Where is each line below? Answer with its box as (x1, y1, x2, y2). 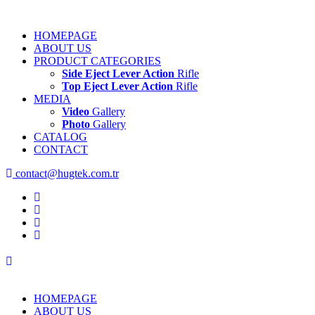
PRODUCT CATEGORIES (34, 55, 161, 67)
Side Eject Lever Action (62, 67, 174, 79)
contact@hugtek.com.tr (13, 167, 119, 179)
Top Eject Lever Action (62, 80, 173, 92)
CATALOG (34, 131, 87, 143)
